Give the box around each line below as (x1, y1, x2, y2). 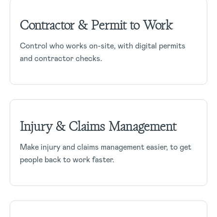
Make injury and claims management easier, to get (20, 141, 191, 152)
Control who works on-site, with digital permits (20, 40, 186, 51)
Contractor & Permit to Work (20, 16, 172, 34)
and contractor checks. (20, 53, 102, 63)
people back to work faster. (20, 154, 114, 165)
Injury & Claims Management (20, 117, 176, 135)
